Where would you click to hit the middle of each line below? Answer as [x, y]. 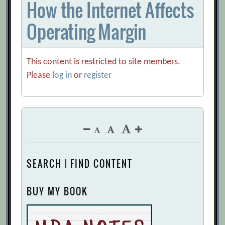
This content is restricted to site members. [104, 62]
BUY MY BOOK [58, 192]
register [98, 76]
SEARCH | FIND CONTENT [80, 164]
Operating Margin [87, 32]
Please [40, 76]
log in [62, 76]
